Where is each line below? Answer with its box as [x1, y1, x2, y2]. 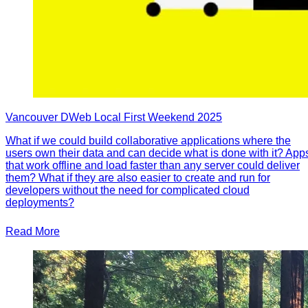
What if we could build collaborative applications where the [5, 134, 291, 146]
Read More [5, 225, 60, 237]
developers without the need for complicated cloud [5, 184, 250, 196]
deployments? [5, 196, 74, 208]
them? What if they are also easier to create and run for [5, 171, 270, 184]
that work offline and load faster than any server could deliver [5, 159, 300, 171]
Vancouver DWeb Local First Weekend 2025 [5, 111, 222, 123]
